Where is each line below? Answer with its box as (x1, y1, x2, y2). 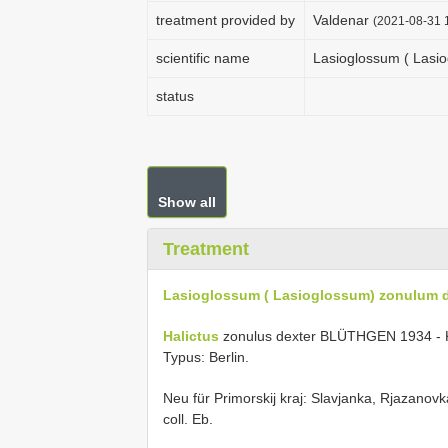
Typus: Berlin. (163, 349, 249, 365)
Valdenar (313, 12, 373, 28)
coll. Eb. (163, 411, 213, 427)
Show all (158, 194, 216, 210)
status (156, 88, 194, 104)
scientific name (156, 50, 250, 66)
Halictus (163, 328, 219, 344)
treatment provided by (156, 12, 295, 28)
